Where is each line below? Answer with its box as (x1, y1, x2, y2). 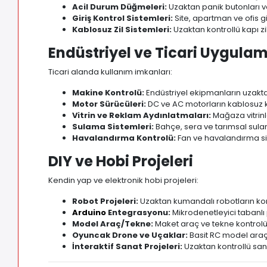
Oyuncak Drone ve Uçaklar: (72, 229, 188, 241)
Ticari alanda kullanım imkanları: (48, 66, 173, 78)
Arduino (72, 207, 107, 219)
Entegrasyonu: (106, 207, 171, 219)
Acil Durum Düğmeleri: (72, 1, 167, 13)
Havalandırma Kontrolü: (72, 132, 176, 144)
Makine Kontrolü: (72, 87, 145, 99)
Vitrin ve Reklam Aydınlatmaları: (72, 110, 212, 122)
